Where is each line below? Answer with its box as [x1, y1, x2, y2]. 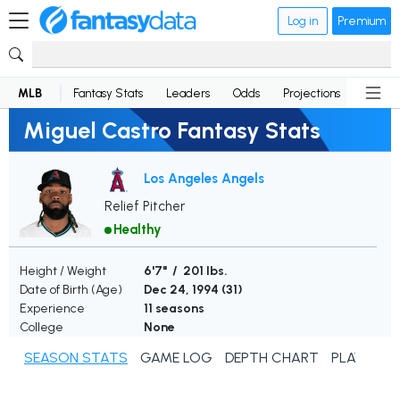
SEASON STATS [24, 349, 128, 367]
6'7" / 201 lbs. [144, 263, 228, 279]
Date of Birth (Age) [20, 282, 122, 298]
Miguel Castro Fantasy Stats [23, 116, 321, 144]
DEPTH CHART [225, 349, 319, 367]
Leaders [166, 86, 210, 100]
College [20, 320, 63, 336]
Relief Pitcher [104, 198, 185, 215]
